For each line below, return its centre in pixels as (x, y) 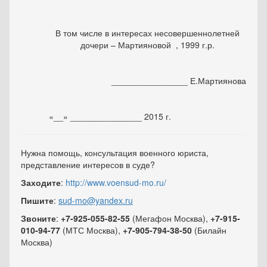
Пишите (37, 201)
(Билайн (210, 230)
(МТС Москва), (93, 230)
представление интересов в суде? (88, 165)
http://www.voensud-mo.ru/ (116, 183)
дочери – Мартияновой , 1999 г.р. (148, 45)
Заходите (41, 183)
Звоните (38, 218)
